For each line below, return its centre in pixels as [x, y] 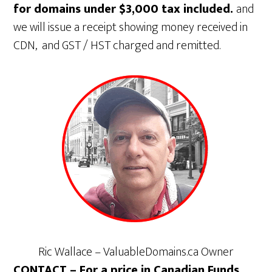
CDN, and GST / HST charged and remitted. [117, 46]
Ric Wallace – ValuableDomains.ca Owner [136, 252]
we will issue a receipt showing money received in [131, 27]
